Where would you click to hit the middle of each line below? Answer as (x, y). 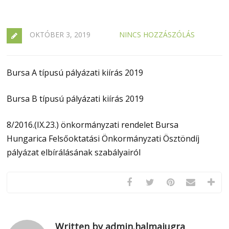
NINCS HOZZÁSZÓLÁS (157, 35)
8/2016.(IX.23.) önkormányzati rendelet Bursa (93, 125)
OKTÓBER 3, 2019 (60, 35)
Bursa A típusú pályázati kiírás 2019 (75, 73)
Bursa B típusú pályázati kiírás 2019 (75, 99)
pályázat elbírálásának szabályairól (74, 152)
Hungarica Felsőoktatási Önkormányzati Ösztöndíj (103, 139)
